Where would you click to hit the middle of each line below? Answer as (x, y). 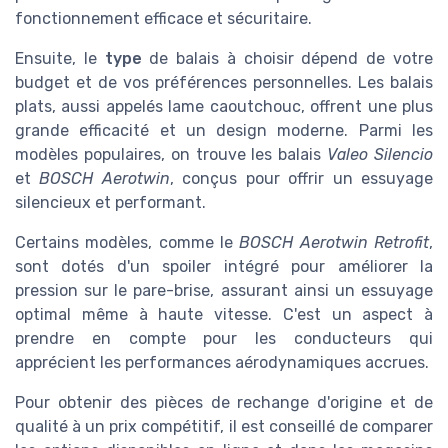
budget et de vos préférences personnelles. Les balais (224, 83)
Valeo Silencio (380, 155)
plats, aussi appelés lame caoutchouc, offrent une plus (224, 107)
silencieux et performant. (110, 203)
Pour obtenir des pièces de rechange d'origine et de (224, 403)
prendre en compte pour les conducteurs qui (224, 339)
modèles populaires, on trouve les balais (171, 155)
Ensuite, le (60, 59)
